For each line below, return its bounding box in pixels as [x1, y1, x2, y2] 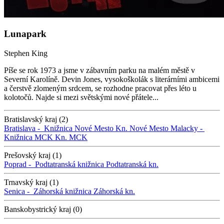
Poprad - [4, 160, 35, 169]
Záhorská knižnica [33, 187, 91, 196]
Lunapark [4, 28, 46, 39]
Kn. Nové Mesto [115, 124, 168, 133]
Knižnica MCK [4, 133, 53, 142]
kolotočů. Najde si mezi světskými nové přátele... [4, 93, 158, 102]
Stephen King [4, 49, 47, 58]
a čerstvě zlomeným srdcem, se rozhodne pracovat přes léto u [4, 84, 196, 93]
